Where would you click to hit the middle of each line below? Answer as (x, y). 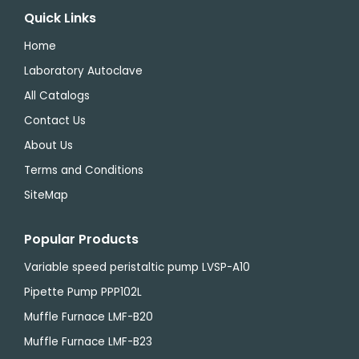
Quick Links (60, 18)
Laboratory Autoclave (83, 71)
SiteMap (46, 195)
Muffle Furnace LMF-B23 (88, 341)
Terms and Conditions (84, 170)
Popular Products (81, 239)
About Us (48, 145)
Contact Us (55, 120)
